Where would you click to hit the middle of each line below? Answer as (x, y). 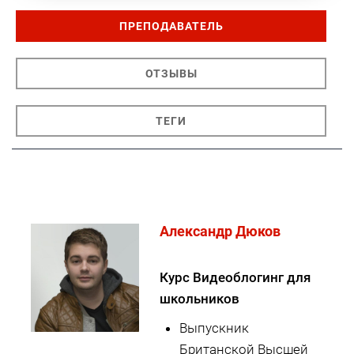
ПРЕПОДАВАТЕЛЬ (171, 26)
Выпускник (214, 328)
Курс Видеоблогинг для (235, 278)
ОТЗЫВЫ (171, 74)
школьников (199, 299)
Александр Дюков (220, 232)
